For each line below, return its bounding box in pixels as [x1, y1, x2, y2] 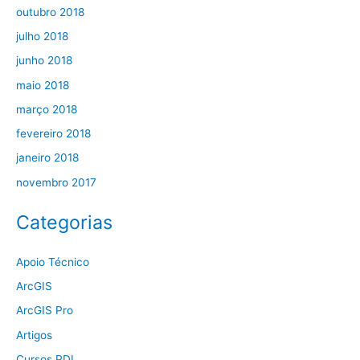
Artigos [16, 328, 52, 342]
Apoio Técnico [16, 255, 89, 268]
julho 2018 [16, 30, 68, 43]
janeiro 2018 [16, 151, 79, 165]
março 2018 [16, 102, 77, 116]
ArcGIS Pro [16, 304, 73, 317]
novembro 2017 [16, 175, 96, 189]
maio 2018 [16, 78, 69, 92]
